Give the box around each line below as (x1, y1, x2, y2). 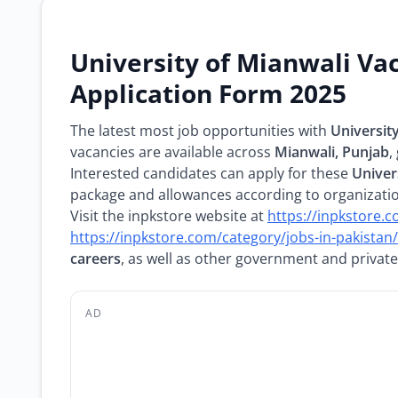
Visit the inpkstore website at (70, 206, 267, 226)
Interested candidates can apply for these (70, 163, 352, 183)
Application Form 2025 (70, 76, 346, 110)
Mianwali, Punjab (275, 142, 389, 162)
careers (70, 249, 121, 268)
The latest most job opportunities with (70, 121, 330, 140)
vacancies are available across (70, 142, 275, 162)
